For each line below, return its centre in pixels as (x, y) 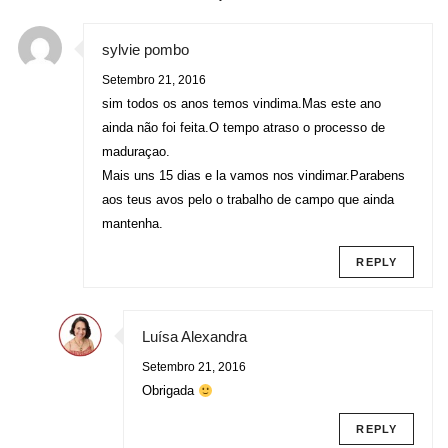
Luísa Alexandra (194, 337)
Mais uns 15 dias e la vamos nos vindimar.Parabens (253, 175)
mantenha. (132, 223)
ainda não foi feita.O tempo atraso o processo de (243, 127)
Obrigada (170, 391)
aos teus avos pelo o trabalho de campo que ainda (248, 199)
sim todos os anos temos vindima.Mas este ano (241, 103)
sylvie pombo (145, 49)
